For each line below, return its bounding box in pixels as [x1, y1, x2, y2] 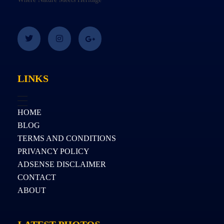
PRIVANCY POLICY [17, 146, 89, 155]
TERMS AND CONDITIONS [17, 133, 116, 142]
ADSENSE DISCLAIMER [17, 159, 106, 168]
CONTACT [17, 172, 56, 181]
